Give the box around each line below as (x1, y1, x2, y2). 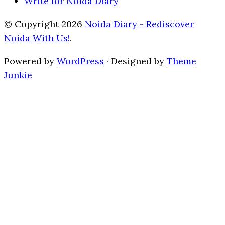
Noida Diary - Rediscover (85, 18, 194, 30)
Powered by (4, 55, 57, 67)
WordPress (57, 55, 104, 67)
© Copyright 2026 (4, 18, 85, 30)
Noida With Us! (4, 32, 70, 44)
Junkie (4, 69, 32, 81)
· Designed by (104, 55, 167, 67)
